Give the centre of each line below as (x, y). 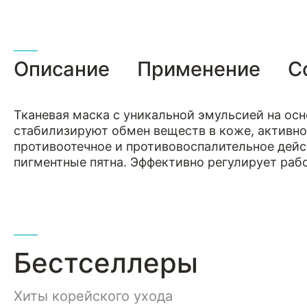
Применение (199, 69)
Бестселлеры (106, 263)
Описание (62, 69)
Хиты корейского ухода (93, 296)
